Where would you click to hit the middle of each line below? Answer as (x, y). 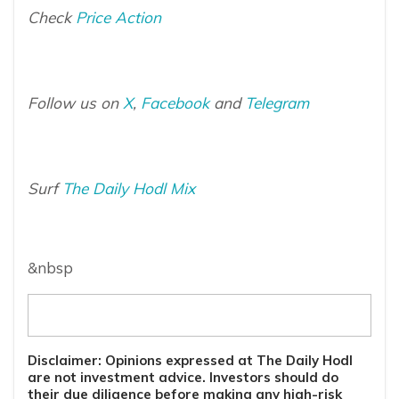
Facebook (175, 103)
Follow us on (75, 103)
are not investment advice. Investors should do (183, 378)
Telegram (277, 103)
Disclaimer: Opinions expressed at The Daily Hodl (190, 361)
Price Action (118, 18)
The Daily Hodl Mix (129, 189)
